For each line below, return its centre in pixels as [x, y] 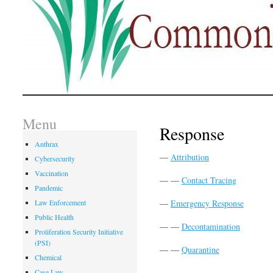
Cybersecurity [55, 158]
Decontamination [211, 226]
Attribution [190, 157]
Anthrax [47, 144]
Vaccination [52, 173]
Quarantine [200, 250]
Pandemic [49, 188]
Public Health [55, 217]
